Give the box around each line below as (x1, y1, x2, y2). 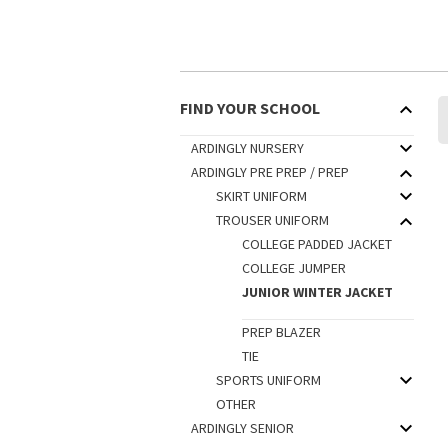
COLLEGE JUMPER (241, 259, 346, 277)
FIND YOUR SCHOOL (180, 98, 320, 118)
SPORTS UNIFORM (216, 371, 321, 389)
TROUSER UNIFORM (216, 211, 329, 229)
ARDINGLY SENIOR (190, 419, 294, 437)
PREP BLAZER (241, 323, 321, 341)
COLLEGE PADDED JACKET (241, 235, 392, 253)
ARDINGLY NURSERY (190, 139, 304, 157)
